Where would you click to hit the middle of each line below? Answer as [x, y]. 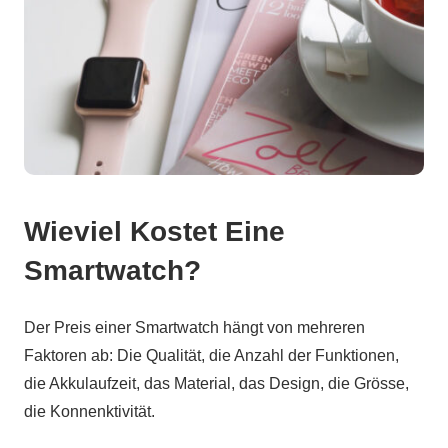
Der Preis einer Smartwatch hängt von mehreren [194, 327]
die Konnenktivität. [89, 411]
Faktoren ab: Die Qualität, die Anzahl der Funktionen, [211, 355]
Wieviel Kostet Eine [154, 231]
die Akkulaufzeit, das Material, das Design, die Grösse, [216, 383]
